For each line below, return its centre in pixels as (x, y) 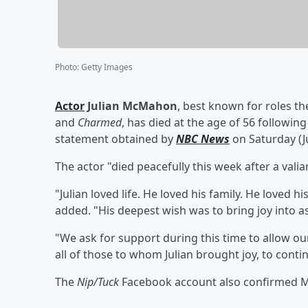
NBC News (203, 139)
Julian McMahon (132, 106)
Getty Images (107, 67)
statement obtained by (115, 139)
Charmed (100, 122)
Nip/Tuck (98, 282)
